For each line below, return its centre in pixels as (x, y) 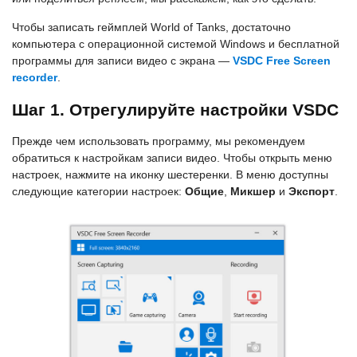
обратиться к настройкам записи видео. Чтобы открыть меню (172, 158)
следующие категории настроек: (98, 191)
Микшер (253, 191)
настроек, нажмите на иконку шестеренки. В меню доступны (170, 175)
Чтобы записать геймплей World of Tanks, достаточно (151, 27)
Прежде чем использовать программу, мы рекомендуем (159, 141)
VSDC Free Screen (282, 61)
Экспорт (312, 191)
